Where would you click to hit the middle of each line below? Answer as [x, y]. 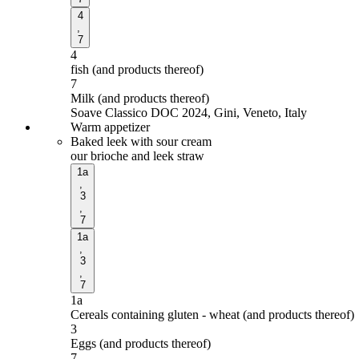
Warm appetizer [110, 127]
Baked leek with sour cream [141, 141]
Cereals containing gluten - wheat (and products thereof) [212, 314]
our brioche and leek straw [137, 155]
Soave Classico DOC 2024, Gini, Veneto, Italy [189, 112]
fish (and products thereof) [137, 69]
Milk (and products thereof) [140, 98]
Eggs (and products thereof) [141, 343]
